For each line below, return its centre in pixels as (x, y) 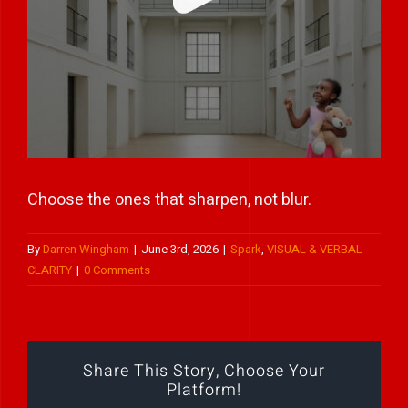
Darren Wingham (86, 250)
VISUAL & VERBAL (315, 250)
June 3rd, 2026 (180, 250)
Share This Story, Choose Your (204, 371)
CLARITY (50, 270)
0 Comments (117, 270)
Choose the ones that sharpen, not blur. (169, 200)
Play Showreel (68, 32)
